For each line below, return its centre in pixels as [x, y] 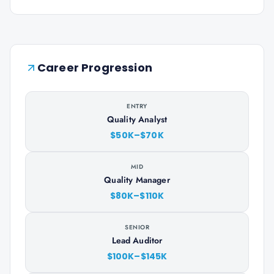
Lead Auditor [137, 240]
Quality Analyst [137, 119]
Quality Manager [137, 180]
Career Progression [95, 68]
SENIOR [137, 227]
